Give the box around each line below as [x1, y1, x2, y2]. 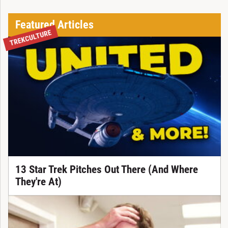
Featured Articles [15, 18, 94, 32]
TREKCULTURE [8, 28, 52, 48]
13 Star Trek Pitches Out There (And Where [15, 163, 198, 176]
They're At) [15, 176, 62, 188]
